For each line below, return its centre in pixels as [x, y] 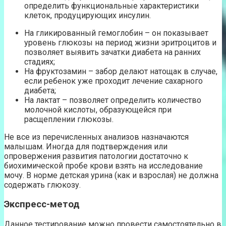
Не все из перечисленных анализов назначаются [96, 137]
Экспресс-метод [42, 205]
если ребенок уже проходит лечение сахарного [114, 81]
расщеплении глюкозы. [69, 119]
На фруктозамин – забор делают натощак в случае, [121, 71]
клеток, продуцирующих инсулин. [88, 15]
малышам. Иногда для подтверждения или [86, 146]
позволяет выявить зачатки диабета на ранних [112, 52]
